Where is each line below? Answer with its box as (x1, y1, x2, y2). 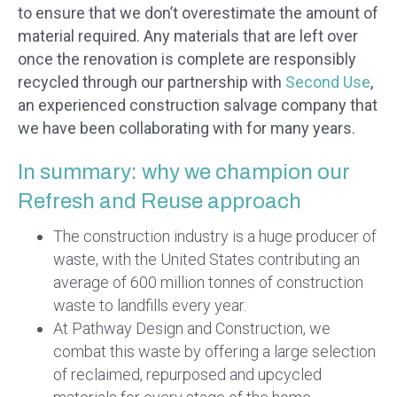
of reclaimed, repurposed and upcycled (53, 365, 322, 385)
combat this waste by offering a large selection (53, 342, 376, 362)
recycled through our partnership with (18, 73, 285, 92)
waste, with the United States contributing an (53, 250, 360, 269)
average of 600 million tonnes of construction (53, 273, 363, 292)
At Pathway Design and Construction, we (53, 319, 331, 339)
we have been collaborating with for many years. (18, 119, 355, 138)
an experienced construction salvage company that (18, 96, 378, 115)
